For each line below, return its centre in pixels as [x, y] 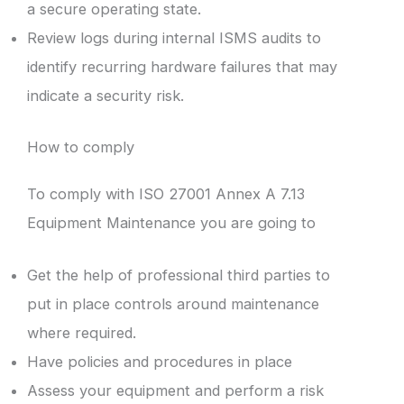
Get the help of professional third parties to [179, 275]
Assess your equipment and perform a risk [175, 391]
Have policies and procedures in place [160, 362]
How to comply [81, 147]
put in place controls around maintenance [173, 304]
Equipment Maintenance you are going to [171, 222]
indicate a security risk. [106, 96]
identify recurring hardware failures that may [182, 67]
